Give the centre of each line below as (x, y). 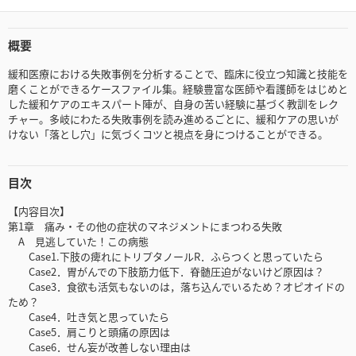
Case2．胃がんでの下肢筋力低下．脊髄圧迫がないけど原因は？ (166, 272)
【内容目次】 (39, 211)
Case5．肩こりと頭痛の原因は (89, 332)
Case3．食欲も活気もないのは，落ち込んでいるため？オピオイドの (176, 287)
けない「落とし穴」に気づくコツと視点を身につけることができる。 (168, 134)
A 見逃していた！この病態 (78, 242)
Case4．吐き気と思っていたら (89, 317)
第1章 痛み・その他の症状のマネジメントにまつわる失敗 (145, 226)
